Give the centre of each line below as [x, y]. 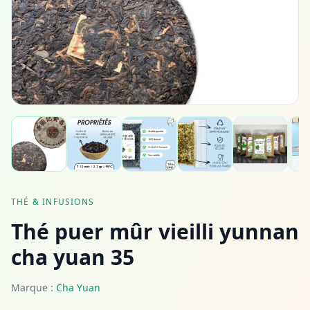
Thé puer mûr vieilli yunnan [155, 231]
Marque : [34, 288]
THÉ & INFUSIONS [53, 202]
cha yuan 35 [73, 257]
